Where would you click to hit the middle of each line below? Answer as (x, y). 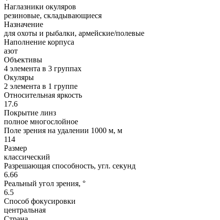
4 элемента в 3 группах (43, 68)
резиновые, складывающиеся (53, 15)
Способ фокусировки (40, 201)
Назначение (24, 24)
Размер (15, 148)
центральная (25, 210)
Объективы (23, 59)
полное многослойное (41, 121)
